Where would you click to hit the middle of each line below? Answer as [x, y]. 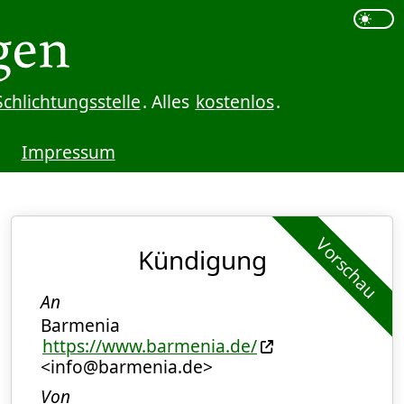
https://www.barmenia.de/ [150, 345]
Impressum [68, 151]
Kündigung [202, 259]
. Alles [168, 101]
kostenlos [234, 101]
